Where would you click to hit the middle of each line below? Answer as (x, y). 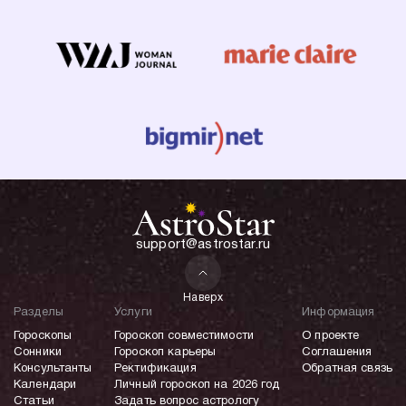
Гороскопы (43, 337)
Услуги (133, 313)
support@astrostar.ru (203, 245)
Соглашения (337, 353)
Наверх (203, 298)
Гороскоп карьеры (165, 353)
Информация (338, 313)
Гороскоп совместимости (184, 337)
